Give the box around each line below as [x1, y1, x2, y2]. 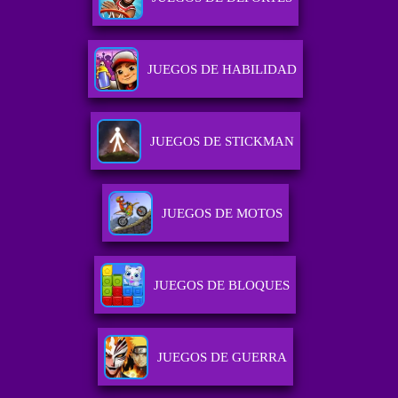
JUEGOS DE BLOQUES [154, 278, 291, 293]
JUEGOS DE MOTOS [161, 206, 283, 221]
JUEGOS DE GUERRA [156, 350, 287, 365]
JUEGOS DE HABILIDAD [147, 62, 297, 77]
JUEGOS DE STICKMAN [149, 134, 294, 149]
